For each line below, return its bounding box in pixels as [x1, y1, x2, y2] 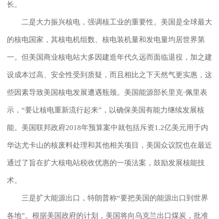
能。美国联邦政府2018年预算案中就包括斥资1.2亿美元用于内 [7, 123, 208, 131]
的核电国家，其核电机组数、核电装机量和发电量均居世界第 [7, 35, 205, 44]
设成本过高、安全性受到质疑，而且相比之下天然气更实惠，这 [7, 70, 212, 79]
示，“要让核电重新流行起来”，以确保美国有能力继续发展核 [7, 106, 204, 114]
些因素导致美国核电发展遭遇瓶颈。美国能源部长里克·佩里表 [7, 88, 207, 96]
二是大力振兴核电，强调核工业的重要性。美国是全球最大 [7, 18, 212, 26]
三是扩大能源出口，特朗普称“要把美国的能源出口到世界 [7, 194, 208, 202]
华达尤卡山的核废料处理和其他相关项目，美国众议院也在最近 [7, 141, 212, 149]
